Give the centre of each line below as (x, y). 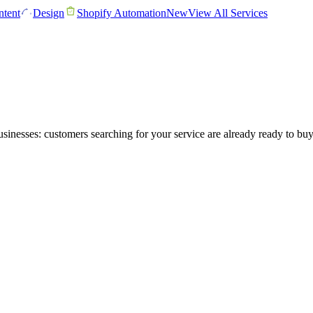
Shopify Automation (122, 13)
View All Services (228, 13)
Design (49, 13)
